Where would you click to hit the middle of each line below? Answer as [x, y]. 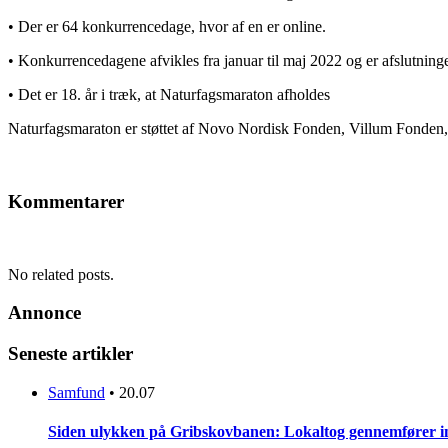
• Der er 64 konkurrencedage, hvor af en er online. [167, 27]
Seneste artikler [70, 354]
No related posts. [61, 274]
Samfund [76, 392]
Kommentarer [66, 201]
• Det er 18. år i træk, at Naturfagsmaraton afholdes [169, 95]
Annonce [44, 313]
